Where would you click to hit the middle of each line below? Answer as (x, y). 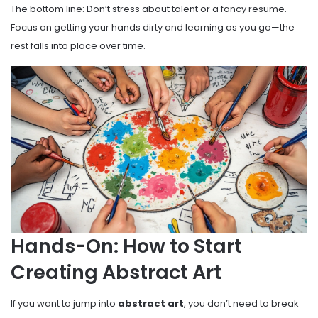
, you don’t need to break (241, 304)
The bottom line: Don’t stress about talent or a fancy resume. (149, 9)
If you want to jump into (64, 304)
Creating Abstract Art (116, 272)
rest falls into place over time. (78, 45)
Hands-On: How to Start (126, 246)
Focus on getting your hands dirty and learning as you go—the (153, 27)
